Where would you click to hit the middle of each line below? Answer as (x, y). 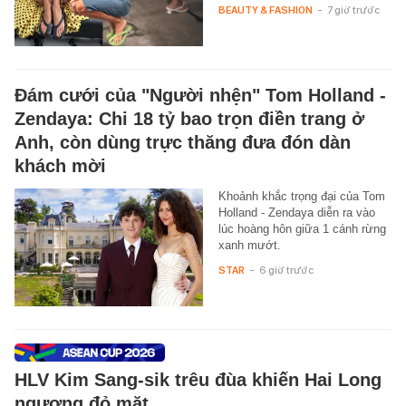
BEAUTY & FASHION (265, 10)
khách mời (60, 165)
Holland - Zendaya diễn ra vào (296, 212)
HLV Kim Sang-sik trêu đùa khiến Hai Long (198, 379)
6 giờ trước (286, 270)
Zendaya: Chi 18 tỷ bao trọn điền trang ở (189, 118)
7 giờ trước (353, 10)
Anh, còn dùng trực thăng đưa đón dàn (183, 142)
